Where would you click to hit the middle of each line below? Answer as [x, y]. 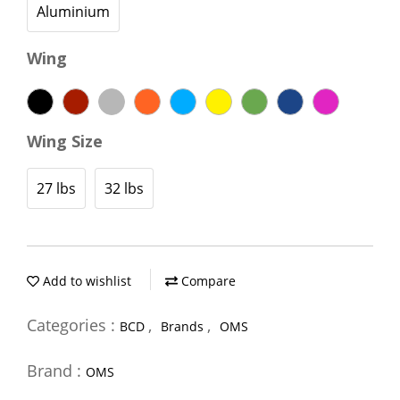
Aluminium [73, 12]
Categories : [73, 325]
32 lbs [124, 188]
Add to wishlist [85, 281]
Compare [207, 281]
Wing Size [65, 141]
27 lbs [56, 188]
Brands [184, 326]
